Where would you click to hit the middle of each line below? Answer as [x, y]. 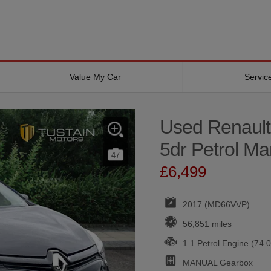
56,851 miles [206, 224]
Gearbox [235, 262]
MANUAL [200, 262]
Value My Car [96, 77]
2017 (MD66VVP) [215, 204]
